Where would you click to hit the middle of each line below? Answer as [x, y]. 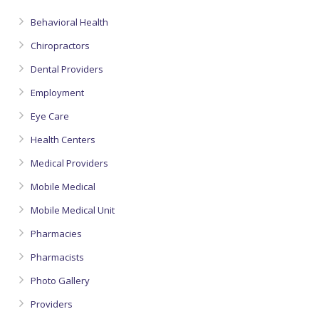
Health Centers [63, 140]
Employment [57, 93]
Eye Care [50, 116]
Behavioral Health [69, 22]
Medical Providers [69, 163]
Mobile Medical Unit [73, 210]
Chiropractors [60, 46]
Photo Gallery [60, 281]
